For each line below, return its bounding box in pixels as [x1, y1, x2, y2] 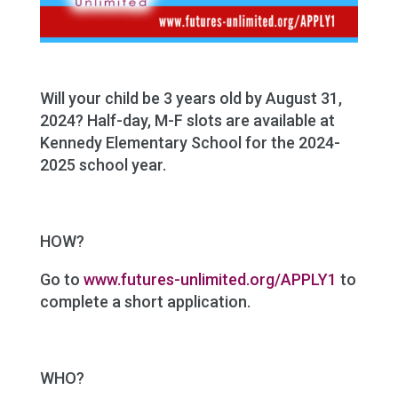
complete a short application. [39, 291, 251, 311]
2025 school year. [39, 155, 166, 174]
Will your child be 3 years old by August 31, [39, 88, 342, 107]
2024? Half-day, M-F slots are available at [39, 110, 335, 130]
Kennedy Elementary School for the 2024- [39, 132, 340, 152]
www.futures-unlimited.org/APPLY [83, 269, 328, 289]
